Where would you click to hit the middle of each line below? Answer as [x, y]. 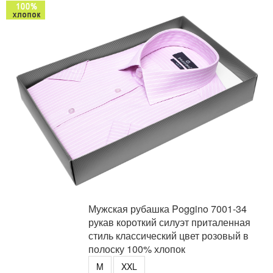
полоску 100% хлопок [137, 249]
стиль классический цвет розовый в [168, 235]
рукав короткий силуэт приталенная [169, 222]
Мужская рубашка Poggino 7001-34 [168, 208]
